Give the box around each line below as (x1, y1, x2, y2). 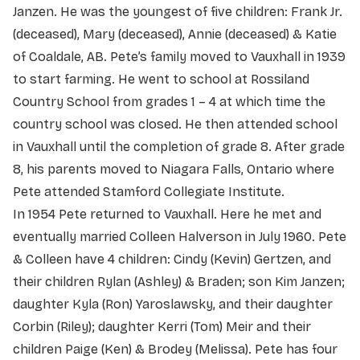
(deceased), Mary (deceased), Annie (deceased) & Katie (13, 26, 337, 42)
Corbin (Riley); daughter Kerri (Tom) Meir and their (13, 318, 311, 334)
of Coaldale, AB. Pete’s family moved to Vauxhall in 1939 (13, 48, 346, 64)
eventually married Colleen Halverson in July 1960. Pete (13, 228, 346, 244)
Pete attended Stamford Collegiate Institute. (13, 183, 288, 199)
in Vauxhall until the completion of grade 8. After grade (13, 138, 345, 154)
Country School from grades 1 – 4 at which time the (13, 93, 325, 109)
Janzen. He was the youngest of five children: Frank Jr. (13, 3, 342, 19)
